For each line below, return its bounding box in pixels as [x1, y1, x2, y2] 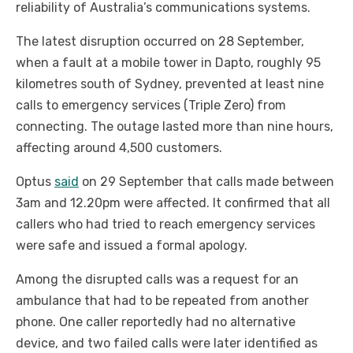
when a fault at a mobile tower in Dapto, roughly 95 [16, 55, 321, 71]
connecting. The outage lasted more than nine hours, [16, 119, 333, 135]
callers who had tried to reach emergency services [16, 217, 315, 232]
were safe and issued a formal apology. [16, 238, 247, 254]
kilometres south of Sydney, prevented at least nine [16, 76, 324, 92]
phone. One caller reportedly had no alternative [16, 314, 295, 330]
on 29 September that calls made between [79, 174, 334, 190]
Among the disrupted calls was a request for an [16, 272, 299, 288]
